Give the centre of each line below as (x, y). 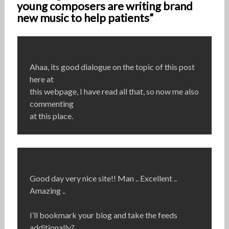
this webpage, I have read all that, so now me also (114, 91)
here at (41, 79)
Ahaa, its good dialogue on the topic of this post (112, 67)
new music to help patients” (85, 18)
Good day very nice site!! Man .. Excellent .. (103, 178)
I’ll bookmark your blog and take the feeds (103, 215)
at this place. (51, 116)
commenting (51, 104)
